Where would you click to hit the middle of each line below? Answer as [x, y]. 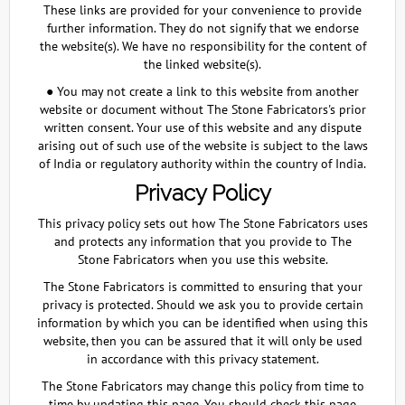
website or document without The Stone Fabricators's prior [202, 109]
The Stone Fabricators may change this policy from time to [202, 386]
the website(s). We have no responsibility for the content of [202, 46]
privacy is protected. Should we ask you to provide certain [202, 305]
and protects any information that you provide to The [202, 241]
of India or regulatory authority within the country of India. [202, 164]
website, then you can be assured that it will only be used [202, 341]
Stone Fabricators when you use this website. [202, 259]
